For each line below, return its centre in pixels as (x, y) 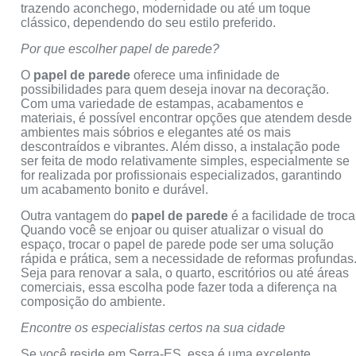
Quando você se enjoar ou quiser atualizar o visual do (172, 230)
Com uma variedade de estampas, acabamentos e (163, 103)
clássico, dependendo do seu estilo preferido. (149, 22)
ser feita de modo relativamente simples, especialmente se (186, 161)
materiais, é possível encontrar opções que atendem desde (187, 118)
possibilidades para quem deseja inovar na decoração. (175, 89)
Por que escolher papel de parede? (120, 48)
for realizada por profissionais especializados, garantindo (182, 175)
